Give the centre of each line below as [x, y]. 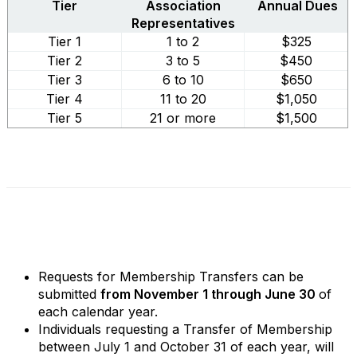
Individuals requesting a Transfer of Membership [185, 329]
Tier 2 [65, 61]
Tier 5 [65, 118]
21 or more [183, 118]
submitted [69, 294]
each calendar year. [100, 312]
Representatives [183, 23]
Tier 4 [65, 99]
